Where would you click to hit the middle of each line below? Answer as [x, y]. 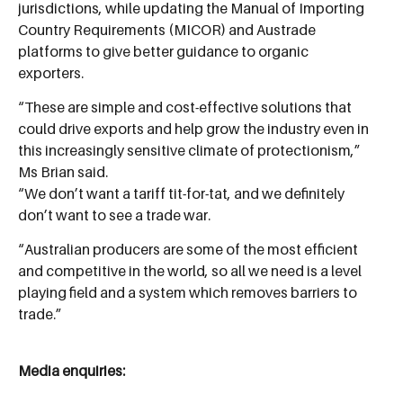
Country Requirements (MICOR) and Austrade [167, 29]
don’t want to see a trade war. [114, 215]
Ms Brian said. [63, 172]
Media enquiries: [72, 370]
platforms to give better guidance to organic [163, 51]
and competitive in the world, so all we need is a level [190, 271]
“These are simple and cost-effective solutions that [185, 107]
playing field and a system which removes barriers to [188, 293]
